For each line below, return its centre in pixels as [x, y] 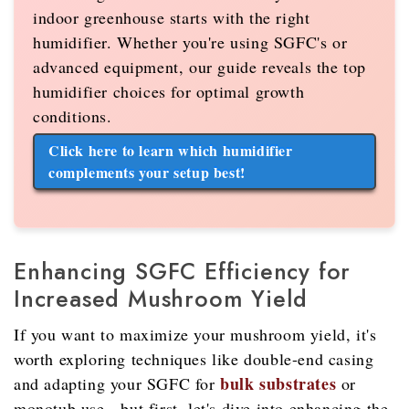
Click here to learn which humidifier [171, 151]
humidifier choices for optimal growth [169, 92]
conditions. [73, 116]
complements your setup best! [147, 173]
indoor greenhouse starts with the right [172, 18]
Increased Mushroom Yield [161, 299]
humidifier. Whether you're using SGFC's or [190, 42]
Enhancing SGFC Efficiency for [183, 272]
